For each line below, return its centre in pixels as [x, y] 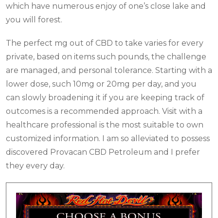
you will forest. [34, 19]
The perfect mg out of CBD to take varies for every [105, 43]
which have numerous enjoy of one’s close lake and [106, 6]
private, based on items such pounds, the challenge [106, 56]
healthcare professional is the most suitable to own [105, 125]
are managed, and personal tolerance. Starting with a [109, 70]
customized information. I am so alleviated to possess [108, 138]
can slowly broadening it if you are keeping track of [105, 97]
